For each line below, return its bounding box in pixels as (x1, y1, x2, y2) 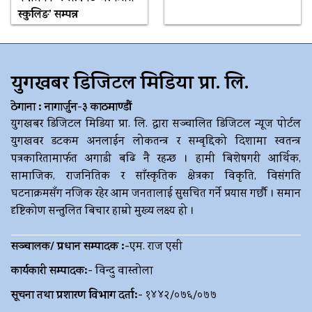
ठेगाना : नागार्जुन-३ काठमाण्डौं (11, 99, 132, 118)
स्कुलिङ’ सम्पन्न (17, 6, 78, 24)
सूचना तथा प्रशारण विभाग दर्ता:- (11, 287, 143, 306)
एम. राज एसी (130, 239, 182, 256)
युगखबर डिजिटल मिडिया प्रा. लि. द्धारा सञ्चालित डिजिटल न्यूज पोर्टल (11, 116, 301, 134)
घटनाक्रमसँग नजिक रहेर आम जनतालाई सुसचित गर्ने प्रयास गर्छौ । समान (11, 186, 301, 203)
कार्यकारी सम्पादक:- (11, 263, 93, 281)
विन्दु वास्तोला (93, 263, 153, 281)
